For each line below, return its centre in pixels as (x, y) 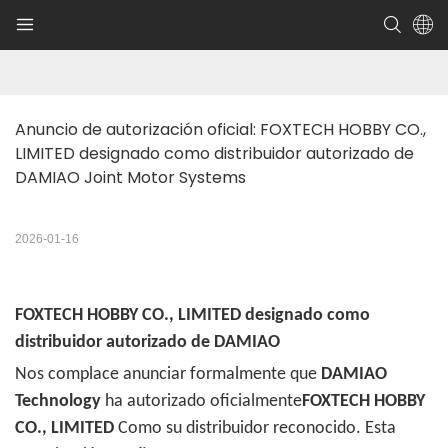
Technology (58, 402)
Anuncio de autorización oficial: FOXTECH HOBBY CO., (220, 130)
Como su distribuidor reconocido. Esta (255, 429)
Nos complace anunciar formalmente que (168, 375)
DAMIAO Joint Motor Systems (130, 178)
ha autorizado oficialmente (201, 402)
